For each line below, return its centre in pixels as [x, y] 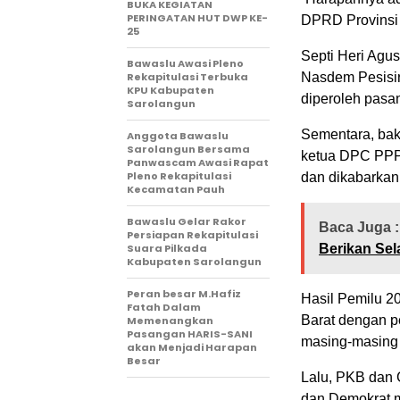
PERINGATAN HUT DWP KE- [197, 18]
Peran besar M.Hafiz [184, 294]
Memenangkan [170, 321]
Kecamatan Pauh [176, 189]
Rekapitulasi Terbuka [187, 77]
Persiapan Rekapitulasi [192, 235]
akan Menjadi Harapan [192, 347]
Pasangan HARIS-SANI [190, 334]
